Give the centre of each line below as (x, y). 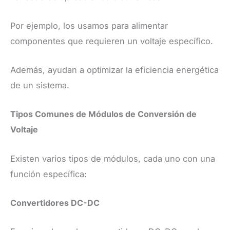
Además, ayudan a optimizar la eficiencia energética (114, 70)
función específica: (49, 174)
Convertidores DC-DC (55, 203)
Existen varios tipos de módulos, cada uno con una (113, 158)
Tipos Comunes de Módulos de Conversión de (103, 114)
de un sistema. (40, 85)
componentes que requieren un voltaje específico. (112, 41)
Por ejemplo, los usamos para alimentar (89, 25)
